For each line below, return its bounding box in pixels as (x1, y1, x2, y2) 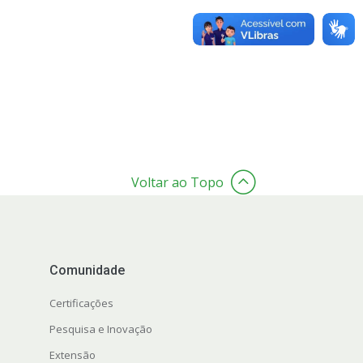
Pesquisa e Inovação (49, 322, 152, 337)
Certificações (49, 296, 113, 311)
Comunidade (49, 263, 125, 279)
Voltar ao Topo (130, 173, 224, 192)
